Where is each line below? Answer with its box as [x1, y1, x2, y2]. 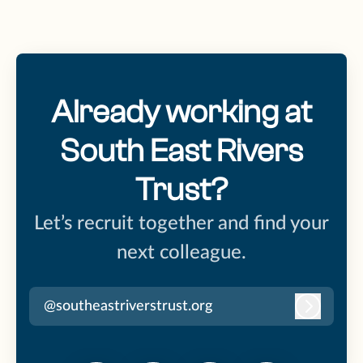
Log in [306, 305, 344, 321]
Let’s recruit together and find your [34, 214, 329, 234]
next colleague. [117, 243, 246, 263]
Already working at [51, 93, 312, 131]
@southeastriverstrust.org [44, 298, 212, 314]
